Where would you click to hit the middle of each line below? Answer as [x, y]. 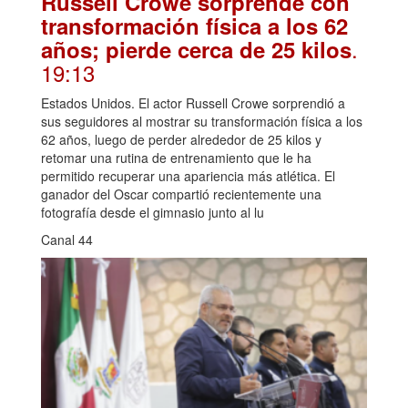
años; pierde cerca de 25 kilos [196, 49]
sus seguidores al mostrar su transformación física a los [202, 121]
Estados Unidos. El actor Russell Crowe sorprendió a [193, 102]
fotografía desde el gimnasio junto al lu [153, 212]
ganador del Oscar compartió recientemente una [181, 194]
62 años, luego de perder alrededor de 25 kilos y [181, 139]
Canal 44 [67, 239]
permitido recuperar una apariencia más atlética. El [188, 175]
